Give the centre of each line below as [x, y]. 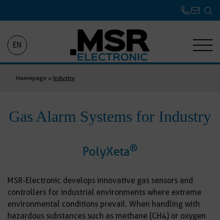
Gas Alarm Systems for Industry [110, 116]
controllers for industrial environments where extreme [104, 192]
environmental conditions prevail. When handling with [104, 204]
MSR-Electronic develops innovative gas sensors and [100, 180]
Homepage [31, 78]
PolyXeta [106, 151]
